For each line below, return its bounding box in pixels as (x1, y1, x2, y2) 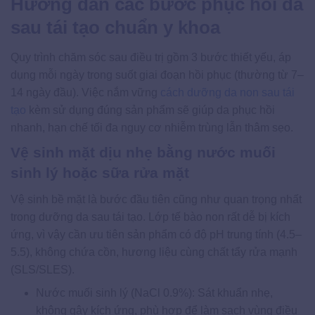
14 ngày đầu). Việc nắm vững (11, 86, 160, 99)
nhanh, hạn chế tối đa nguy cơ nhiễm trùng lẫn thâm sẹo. (11, 122, 293, 134)
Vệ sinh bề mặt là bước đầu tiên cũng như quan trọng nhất (11, 193, 302, 205)
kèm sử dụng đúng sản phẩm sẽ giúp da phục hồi (26, 104, 275, 117)
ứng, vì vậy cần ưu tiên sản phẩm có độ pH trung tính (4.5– (11, 228, 302, 240)
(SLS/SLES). (11, 263, 75, 276)
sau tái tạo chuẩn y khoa (11, 17, 220, 39)
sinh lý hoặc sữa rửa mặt (11, 165, 189, 181)
